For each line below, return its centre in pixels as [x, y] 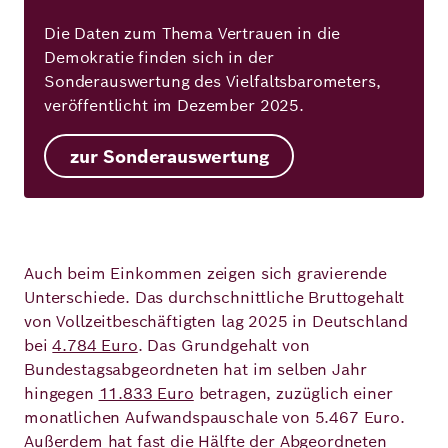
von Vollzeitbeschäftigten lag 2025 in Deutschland [216, 321]
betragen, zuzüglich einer [293, 393]
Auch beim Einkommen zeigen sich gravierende [206, 273]
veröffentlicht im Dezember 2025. [176, 105]
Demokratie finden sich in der [159, 57]
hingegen [61, 393]
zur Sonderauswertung [169, 156]
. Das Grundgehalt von [223, 345]
